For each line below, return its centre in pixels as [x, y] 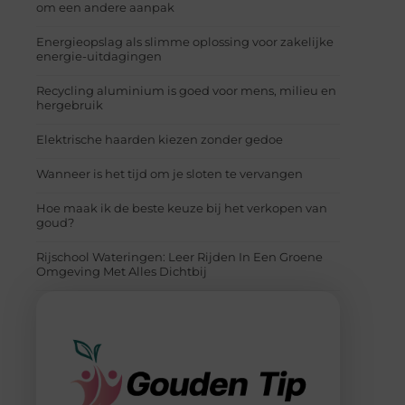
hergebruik [70, 104]
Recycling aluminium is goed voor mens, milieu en [186, 90]
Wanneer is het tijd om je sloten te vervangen [170, 173]
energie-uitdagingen [99, 56]
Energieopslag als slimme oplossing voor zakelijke [185, 41]
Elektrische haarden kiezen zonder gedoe [160, 139]
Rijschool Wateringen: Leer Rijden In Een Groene [179, 256]
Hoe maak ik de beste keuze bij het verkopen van [182, 207]
